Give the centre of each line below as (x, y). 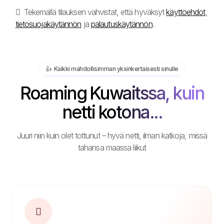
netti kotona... (112, 112)
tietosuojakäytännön (48, 24)
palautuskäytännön (121, 24)
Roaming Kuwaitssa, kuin (112, 93)
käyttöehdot (186, 12)
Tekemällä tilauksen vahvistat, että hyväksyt (94, 12)
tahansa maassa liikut (112, 147)
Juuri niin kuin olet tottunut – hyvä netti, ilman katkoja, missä (112, 135)
